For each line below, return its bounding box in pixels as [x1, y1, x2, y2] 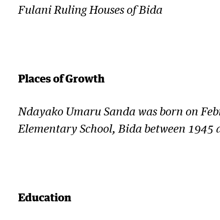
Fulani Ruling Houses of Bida [18, 5, 163, 16]
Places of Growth [18, 71, 105, 85]
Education [18, 190, 71, 204]
